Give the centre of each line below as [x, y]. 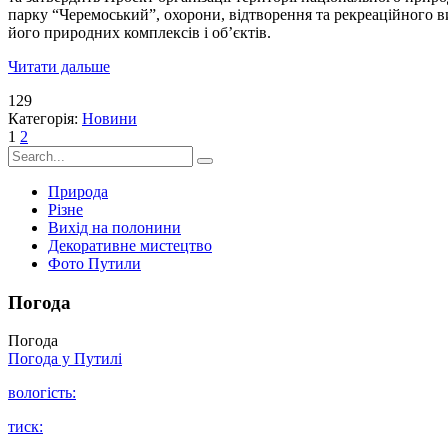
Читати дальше [59, 66]
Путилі [98, 359]
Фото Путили [94, 263]
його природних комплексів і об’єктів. [139, 32]
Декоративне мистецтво [130, 245]
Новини [109, 118]
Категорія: [45, 118]
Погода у [41, 359]
